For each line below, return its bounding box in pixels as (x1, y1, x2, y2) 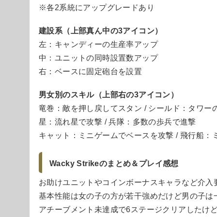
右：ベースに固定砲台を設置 (39, 67, 142, 76)
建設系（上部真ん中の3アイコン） (39, 26, 163, 35)
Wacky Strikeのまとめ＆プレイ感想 (49, 159, 179, 168)
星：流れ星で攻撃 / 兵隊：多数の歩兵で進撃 (39, 117, 196, 126)
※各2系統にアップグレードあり (39, 3, 155, 12)
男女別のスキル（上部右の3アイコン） (39, 90, 179, 99)
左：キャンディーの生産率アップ (39, 40, 158, 48)
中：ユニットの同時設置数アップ (39, 53, 158, 62)
